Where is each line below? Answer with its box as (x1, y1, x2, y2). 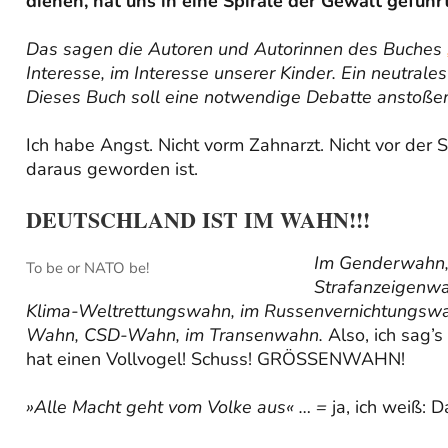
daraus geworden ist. (26, 156, 198, 181)
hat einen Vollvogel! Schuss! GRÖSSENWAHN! (26, 347, 405, 372)
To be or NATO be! (26, 257, 149, 278)
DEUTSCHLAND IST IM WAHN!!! (26, 202, 370, 236)
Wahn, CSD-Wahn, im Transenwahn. (26, 323, 328, 348)
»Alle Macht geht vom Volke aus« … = (26, 395, 327, 420)
